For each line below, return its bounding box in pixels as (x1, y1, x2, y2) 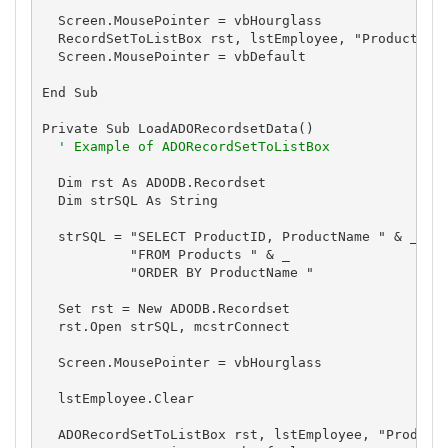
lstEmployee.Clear (41, 390, 194, 406)
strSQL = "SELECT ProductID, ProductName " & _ (41, 228, 418, 244)
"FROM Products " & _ (41, 246, 290, 262)
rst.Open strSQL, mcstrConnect (41, 318, 290, 334)
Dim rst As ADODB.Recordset (41, 174, 266, 190)
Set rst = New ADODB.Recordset (41, 300, 290, 316)
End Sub (41, 84, 98, 100)
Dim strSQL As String (41, 192, 218, 208)
